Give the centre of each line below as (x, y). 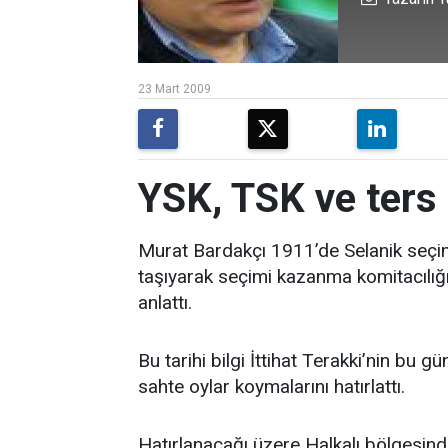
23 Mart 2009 (174, 89)
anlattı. (165, 302)
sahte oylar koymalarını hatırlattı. (271, 386)
